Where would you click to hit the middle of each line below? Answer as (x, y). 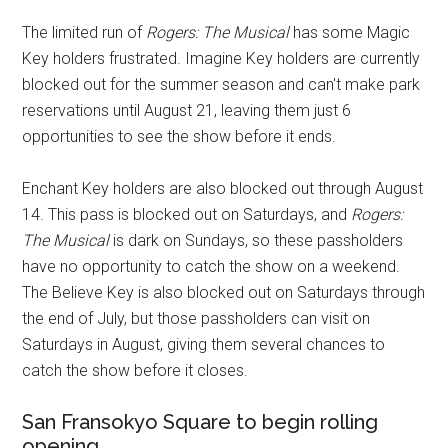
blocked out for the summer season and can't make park (221, 84)
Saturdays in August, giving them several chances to (204, 344)
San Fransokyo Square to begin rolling (200, 421)
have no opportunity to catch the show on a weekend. (211, 266)
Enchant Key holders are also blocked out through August (223, 188)
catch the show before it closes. (135, 370)
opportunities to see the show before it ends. (179, 136)
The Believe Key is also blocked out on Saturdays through (224, 292)
